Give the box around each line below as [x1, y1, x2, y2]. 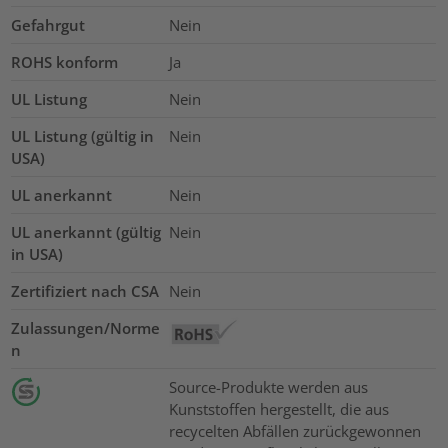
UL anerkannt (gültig [11, 222, 162, 243]
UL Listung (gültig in [11, 126, 155, 147]
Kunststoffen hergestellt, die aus [168, 399, 389, 420]
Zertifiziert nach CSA [11, 281, 160, 302]
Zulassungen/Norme [11, 318, 161, 339]
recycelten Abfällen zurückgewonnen [168, 421, 421, 442]
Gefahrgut [11, 15, 86, 36]
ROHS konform [11, 52, 119, 73]
